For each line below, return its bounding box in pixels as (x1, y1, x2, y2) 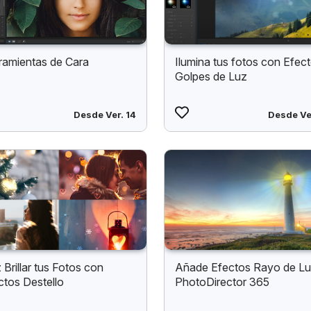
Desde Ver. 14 (73, 109, 136, 121)
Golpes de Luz (175, 69, 248, 84)
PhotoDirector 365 (175, 274, 270, 289)
